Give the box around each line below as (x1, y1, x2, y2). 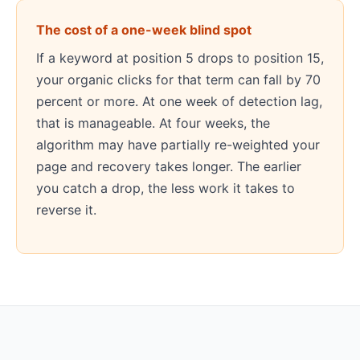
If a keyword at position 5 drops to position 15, (36, 50, 324, 66)
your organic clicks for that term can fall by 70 (36, 72, 321, 88)
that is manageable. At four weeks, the (36, 115, 270, 131)
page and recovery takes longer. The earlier (36, 158, 301, 174)
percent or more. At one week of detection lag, (36, 93, 322, 109)
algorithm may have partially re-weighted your (36, 137, 320, 153)
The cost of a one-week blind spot (36, 22, 252, 38)
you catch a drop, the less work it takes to (36, 180, 295, 196)
